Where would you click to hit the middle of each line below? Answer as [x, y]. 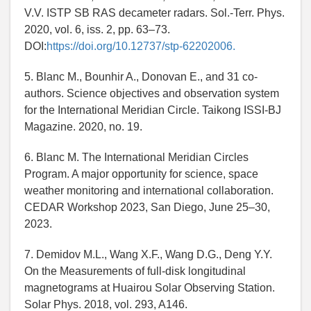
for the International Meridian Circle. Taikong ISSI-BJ [153, 110]
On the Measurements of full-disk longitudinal [135, 271]
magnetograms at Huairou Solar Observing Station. [150, 288]
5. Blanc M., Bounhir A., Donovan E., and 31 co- [141, 77]
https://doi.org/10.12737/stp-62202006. [141, 47]
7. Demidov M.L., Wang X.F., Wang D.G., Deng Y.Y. [148, 255]
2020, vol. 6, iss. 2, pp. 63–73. [97, 30]
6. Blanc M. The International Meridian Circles [136, 158]
